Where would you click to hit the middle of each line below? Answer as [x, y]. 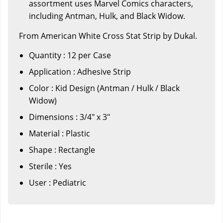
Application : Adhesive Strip [80, 71]
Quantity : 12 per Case [70, 55]
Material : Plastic [59, 133]
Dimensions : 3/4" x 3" [69, 117]
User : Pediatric [57, 182]
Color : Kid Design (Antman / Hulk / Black [104, 88]
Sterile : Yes [50, 166]
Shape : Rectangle [62, 150]
